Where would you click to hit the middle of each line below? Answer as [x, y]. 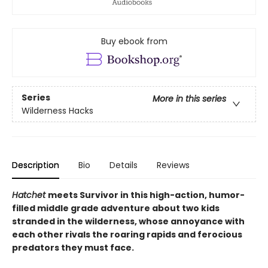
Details [124, 165]
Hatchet [30, 195]
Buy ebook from [134, 42]
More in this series [189, 98]
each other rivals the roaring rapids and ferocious [127, 235]
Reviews [173, 165]
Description [36, 165]
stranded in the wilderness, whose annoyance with [128, 222]
